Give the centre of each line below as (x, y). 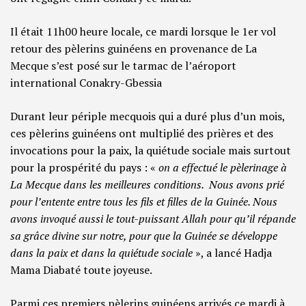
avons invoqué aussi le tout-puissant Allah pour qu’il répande (153, 219)
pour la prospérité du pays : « (84, 168)
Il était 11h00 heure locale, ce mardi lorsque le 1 (129, 32)
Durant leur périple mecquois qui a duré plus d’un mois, (148, 116)
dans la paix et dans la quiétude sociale (101, 253)
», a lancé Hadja (232, 253)
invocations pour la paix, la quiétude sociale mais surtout (151, 151)
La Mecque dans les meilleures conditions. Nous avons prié (147, 185)
